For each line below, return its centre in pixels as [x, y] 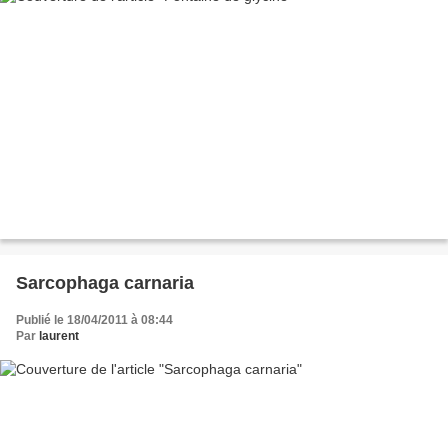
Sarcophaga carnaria [105, 282]
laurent [59, 335]
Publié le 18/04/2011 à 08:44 [94, 319]
